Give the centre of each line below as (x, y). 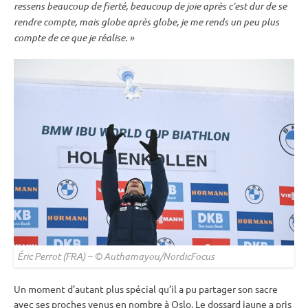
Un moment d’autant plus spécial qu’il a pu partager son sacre (146, 289)
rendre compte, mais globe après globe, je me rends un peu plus (146, 21)
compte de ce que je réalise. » (74, 37)
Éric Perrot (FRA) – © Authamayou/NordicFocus (116, 256)
